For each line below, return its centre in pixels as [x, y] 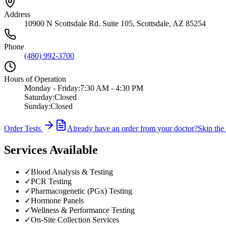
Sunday [36, 106]
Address [17, 14]
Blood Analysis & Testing [72, 172]
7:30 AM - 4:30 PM [112, 88]
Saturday [38, 97]
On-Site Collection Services [75, 219]
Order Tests [22, 128]
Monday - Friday [51, 88]
